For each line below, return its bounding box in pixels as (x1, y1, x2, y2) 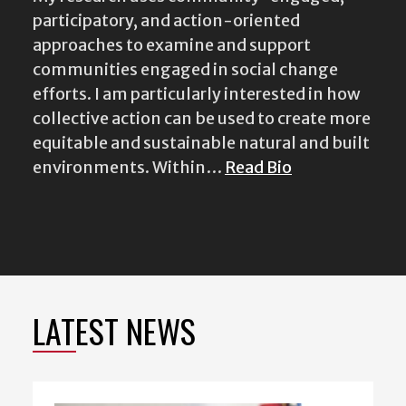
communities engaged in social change (33, 54, 338, 76)
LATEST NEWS (33, 302, 196, 351)
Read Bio (225, 152, 292, 174)
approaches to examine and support (33, 30, 311, 52)
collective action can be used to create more (33, 103, 371, 125)
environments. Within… (33, 152, 225, 174)
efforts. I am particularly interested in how (33, 79, 361, 101)
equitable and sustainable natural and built (33, 128, 370, 150)
